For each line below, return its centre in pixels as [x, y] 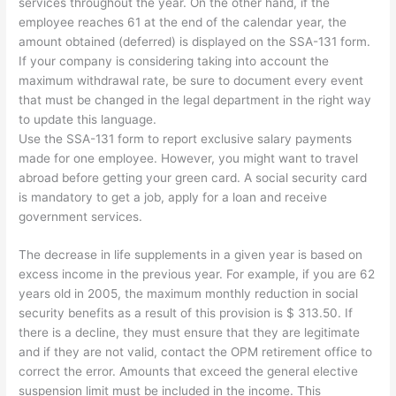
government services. [81, 216]
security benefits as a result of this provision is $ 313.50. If [186, 313]
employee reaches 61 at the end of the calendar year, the [183, 22]
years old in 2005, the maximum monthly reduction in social [189, 294]
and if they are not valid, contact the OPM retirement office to [196, 352]
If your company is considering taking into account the [174, 61]
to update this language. [88, 119]
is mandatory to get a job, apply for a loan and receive [173, 197]
